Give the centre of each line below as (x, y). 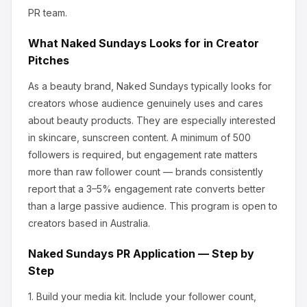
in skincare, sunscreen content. (98, 137)
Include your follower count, (192, 296)
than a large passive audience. (97, 206)
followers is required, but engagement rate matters (143, 155)
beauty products (93, 120)
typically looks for (230, 86)
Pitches (49, 60)
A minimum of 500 (210, 137)
